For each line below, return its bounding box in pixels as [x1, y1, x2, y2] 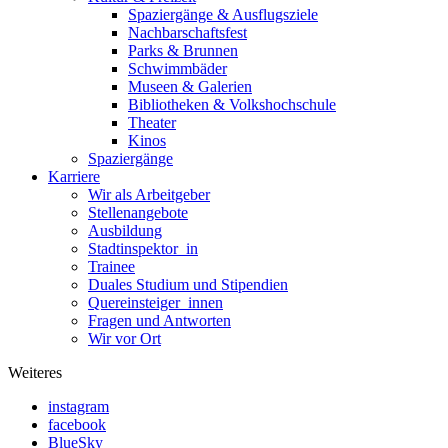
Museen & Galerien [128, 78, 252, 96]
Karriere [48, 168, 100, 186]
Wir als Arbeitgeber [88, 186, 210, 204]
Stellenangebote [88, 204, 188, 222]
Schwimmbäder [128, 60, 227, 78]
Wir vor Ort [88, 330, 161, 348]
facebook [48, 416, 106, 434]
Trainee [88, 258, 135, 276]
